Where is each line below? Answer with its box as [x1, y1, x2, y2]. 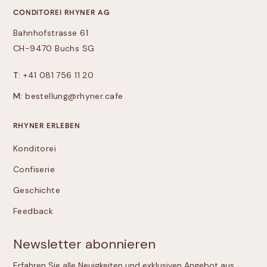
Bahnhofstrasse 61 [13, 27, 88, 38]
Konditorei [13, 143, 57, 154]
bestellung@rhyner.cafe [22, 91, 123, 101]
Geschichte [13, 185, 61, 195]
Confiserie [13, 164, 55, 175]
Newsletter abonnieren [13, 235, 156, 253]
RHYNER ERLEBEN [13, 123, 80, 130]
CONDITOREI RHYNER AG [13, 10, 110, 17]
